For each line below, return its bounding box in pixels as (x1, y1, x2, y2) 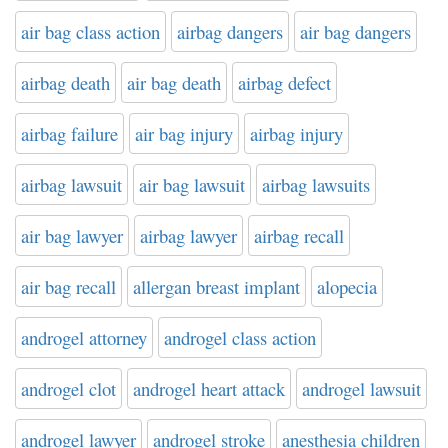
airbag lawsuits (262, 171, 370, 197)
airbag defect (238, 69, 331, 95)
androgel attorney (21, 324, 147, 350)
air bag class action (21, 18, 160, 44)
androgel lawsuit (302, 375, 421, 401)
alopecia (317, 273, 377, 299)
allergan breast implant (133, 273, 300, 299)
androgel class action (164, 324, 316, 350)
